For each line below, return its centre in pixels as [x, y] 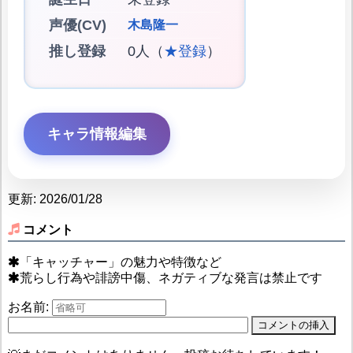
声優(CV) [77, 25]
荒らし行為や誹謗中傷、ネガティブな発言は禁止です [171, 278]
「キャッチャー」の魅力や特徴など [120, 262]
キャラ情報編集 [97, 134]
